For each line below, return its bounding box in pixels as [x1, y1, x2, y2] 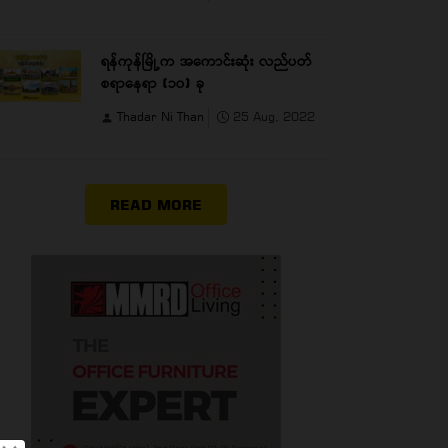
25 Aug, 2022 [229, 108, 315, 124]
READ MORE [110, 195, 202, 213]
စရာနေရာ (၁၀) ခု [101, 73, 204, 91]
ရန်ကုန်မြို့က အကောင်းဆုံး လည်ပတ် [101, 51, 312, 69]
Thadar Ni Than [117, 108, 208, 124]
